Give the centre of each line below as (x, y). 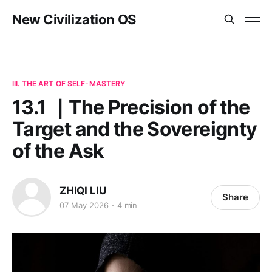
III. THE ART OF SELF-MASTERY (69, 83)
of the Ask (58, 151)
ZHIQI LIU (83, 190)
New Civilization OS (74, 19)
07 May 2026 (84, 205)
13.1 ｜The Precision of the (131, 107)
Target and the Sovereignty (135, 129)
